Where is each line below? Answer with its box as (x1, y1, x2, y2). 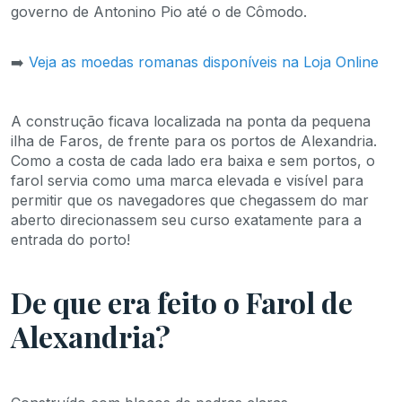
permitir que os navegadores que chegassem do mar (11, 191, 369, 210)
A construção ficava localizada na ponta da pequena (11, 112, 371, 131)
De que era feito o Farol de (11, 283, 353, 322)
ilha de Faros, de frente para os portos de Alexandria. (11, 132, 377, 151)
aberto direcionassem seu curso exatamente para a (11, 211, 362, 230)
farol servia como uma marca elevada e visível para (11, 171, 363, 190)
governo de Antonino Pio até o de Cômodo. (11, 3, 307, 22)
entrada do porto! (11, 231, 130, 249)
